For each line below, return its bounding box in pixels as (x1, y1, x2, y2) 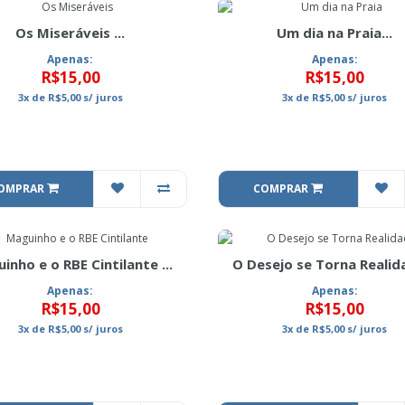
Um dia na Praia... (277, 24, 393, 42)
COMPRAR (253, 181, 312, 196)
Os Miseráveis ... (15, 24, 126, 42)
